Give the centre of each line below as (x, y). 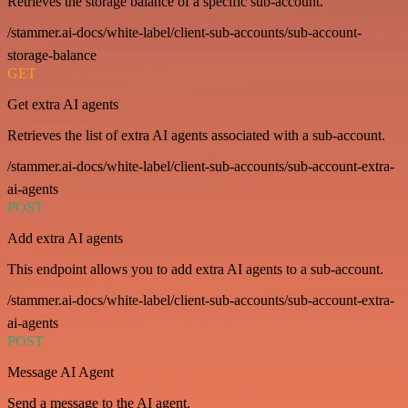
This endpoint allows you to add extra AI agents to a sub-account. (195, 269)
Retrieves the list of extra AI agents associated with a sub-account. (196, 135)
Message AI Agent (61, 372)
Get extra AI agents (63, 104)
